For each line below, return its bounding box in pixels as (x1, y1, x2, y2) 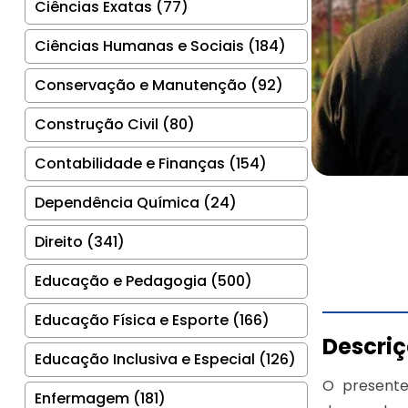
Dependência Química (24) (35, 191, 237, 213)
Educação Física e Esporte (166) (35, 309, 270, 331)
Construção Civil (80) (35, 113, 195, 135)
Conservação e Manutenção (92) (35, 74, 283, 96)
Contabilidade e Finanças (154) (35, 152, 267, 174)
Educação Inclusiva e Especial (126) (35, 348, 296, 370)
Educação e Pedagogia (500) (35, 270, 252, 291)
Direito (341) (35, 230, 125, 252)
